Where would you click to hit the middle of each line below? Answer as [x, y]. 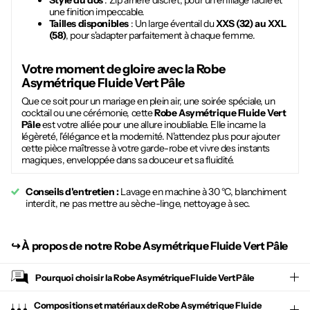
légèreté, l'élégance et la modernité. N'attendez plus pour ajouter [151, 136]
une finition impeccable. [97, 12]
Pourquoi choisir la [74, 277]
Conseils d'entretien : [73, 191]
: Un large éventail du [172, 24]
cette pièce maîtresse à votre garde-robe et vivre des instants [145, 148]
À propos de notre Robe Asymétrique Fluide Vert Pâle [155, 246]
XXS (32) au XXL [251, 24]
